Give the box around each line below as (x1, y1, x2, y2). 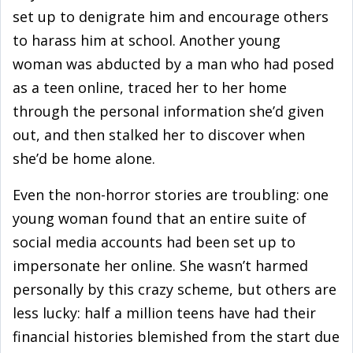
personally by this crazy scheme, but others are (13, 280, 336, 299)
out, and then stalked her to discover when (13, 125, 305, 144)
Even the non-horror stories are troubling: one (13, 185, 329, 204)
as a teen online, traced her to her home (13, 78, 287, 97)
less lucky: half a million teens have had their (13, 303, 316, 322)
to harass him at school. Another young (13, 31, 281, 50)
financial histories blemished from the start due (13, 327, 340, 346)
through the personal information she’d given (13, 102, 324, 121)
